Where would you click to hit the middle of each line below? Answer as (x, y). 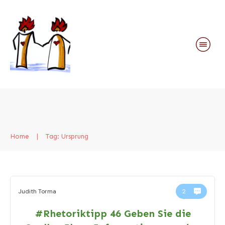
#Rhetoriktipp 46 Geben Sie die (113, 213)
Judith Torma (37, 191)
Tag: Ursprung (67, 136)
